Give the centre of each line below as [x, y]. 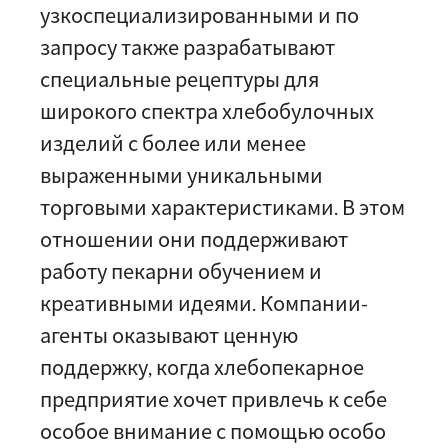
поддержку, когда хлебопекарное [202, 367]
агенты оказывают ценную [169, 335]
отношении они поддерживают [194, 239]
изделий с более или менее [173, 143]
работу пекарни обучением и [181, 271]
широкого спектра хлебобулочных [207, 111]
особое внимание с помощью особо [213, 431]
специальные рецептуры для [179, 79]
